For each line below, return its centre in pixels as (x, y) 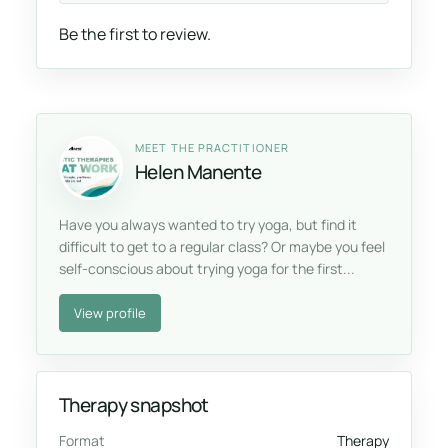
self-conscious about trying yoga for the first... (207, 269)
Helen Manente (198, 171)
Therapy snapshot (134, 405)
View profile (110, 312)
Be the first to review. (135, 34)
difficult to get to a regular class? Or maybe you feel (222, 247)
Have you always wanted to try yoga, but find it (208, 225)
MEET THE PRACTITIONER (212, 147)
